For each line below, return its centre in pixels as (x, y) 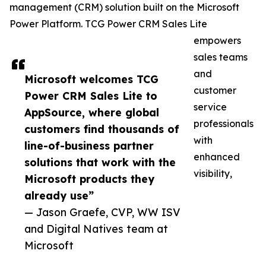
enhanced (217, 157)
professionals (224, 124)
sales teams (221, 57)
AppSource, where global (92, 113)
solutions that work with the (100, 162)
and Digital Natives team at (96, 229)
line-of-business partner (89, 146)
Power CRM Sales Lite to (91, 96)
